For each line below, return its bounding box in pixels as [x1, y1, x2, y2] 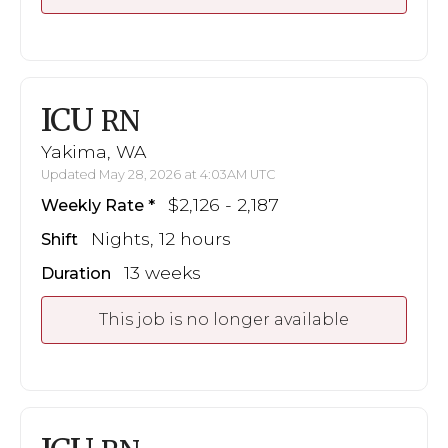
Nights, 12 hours [91, 227, 231, 249]
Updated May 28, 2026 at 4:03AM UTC [41, 166, 276, 182]
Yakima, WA [41, 140, 146, 162]
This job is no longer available [99, 309, 349, 329]
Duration [41, 263, 111, 283]
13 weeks [124, 261, 201, 283]
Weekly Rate [41, 195, 144, 215]
